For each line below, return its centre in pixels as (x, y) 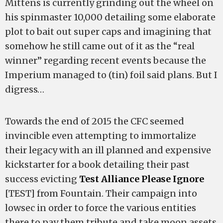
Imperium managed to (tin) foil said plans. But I (111, 75)
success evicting (42, 179)
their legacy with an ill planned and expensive (108, 150)
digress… (25, 89)
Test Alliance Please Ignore (142, 179)
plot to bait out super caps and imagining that (108, 32)
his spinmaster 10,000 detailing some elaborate (110, 17)
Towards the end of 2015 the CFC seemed (95, 121)
